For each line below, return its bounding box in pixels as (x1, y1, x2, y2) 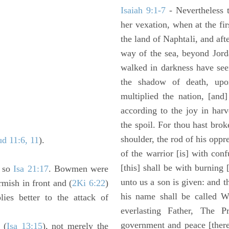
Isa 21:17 (13, 164, 49, 174)
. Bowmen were (48, 164, 108, 174)
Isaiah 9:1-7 (121, 5, 166, 15)
